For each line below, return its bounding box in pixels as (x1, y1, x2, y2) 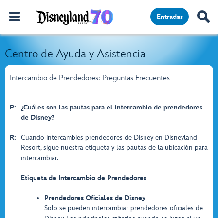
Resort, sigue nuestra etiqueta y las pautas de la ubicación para (21, 144, 208, 152)
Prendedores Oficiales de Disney (44, 194, 145, 202)
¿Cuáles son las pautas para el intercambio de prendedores (21, 103, 202, 111)
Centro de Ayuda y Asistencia (5, 47, 145, 61)
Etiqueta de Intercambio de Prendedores (21, 174, 146, 182)
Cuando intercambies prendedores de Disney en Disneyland (21, 133, 197, 142)
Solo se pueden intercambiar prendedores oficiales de (44, 204, 203, 212)
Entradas (156, 13, 183, 21)
